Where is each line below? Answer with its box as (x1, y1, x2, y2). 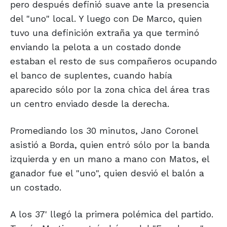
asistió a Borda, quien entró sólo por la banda (10, 139, 210, 150)
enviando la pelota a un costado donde (10, 42, 181, 53)
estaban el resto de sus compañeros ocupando (10, 56, 217, 67)
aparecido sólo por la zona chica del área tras (10, 84, 210, 95)
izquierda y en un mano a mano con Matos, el (10, 154, 209, 165)
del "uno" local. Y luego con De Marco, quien (10, 13, 202, 24)
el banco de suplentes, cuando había (10, 70, 172, 81)
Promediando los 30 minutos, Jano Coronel (10, 125, 198, 136)
